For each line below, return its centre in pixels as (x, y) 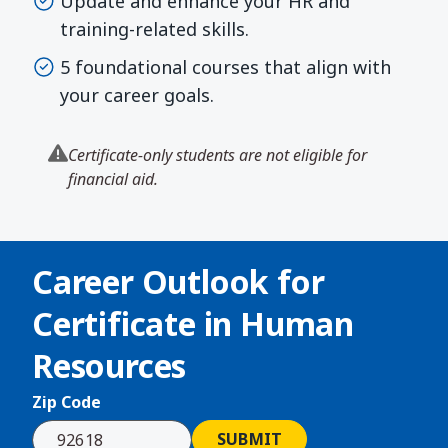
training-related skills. (154, 29)
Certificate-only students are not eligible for (217, 155)
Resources (109, 366)
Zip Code (66, 402)
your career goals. (137, 95)
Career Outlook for (178, 282)
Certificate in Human (193, 324)
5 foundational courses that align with (225, 67)
